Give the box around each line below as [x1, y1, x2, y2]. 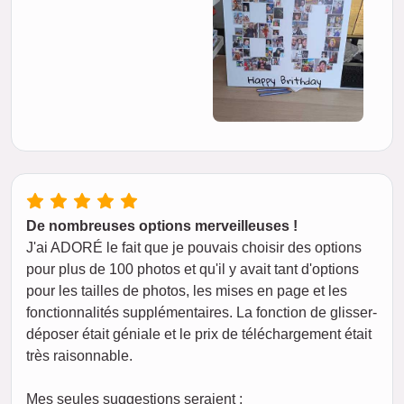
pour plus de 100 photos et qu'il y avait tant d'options [26, 262, 359, 278]
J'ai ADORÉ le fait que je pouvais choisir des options [26, 240, 362, 256]
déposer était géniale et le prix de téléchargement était [26, 326, 372, 343]
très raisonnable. [26, 348, 133, 364]
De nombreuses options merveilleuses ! [26, 218, 298, 234]
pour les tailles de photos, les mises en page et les [26, 283, 347, 299]
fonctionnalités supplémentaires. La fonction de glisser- [26, 305, 377, 321]
